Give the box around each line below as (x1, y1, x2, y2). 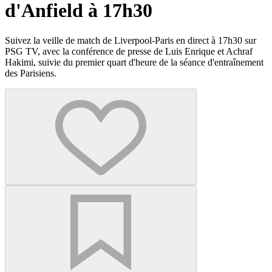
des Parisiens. (5, 67, 56, 78)
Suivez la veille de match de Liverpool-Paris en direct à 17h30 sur (5, 35, 256, 46)
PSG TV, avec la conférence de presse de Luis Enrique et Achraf (5, 46, 253, 56)
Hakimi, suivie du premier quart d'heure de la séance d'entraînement (5, 56, 263, 67)
